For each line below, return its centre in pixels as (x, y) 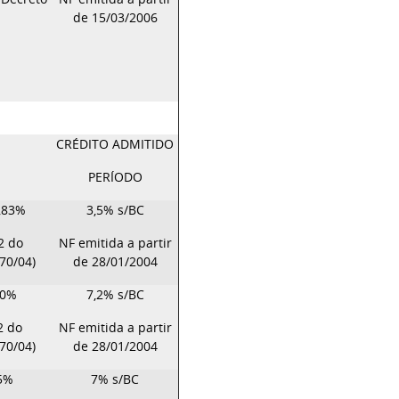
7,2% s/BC (115, 294)
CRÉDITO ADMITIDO (115, 144)
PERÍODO (115, 177)
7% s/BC (115, 379)
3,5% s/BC (115, 210)
